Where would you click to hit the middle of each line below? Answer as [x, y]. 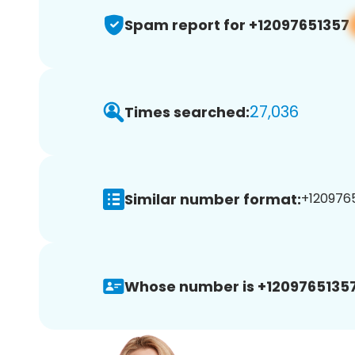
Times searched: [187, 112]
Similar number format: [213, 199]
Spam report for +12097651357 [237, 25]
